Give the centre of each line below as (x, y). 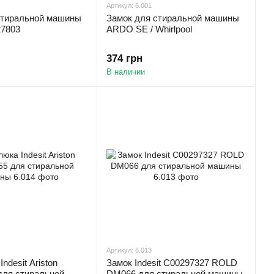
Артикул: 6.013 (129, 250)
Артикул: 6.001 (129, 6)
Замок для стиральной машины (173, 18)
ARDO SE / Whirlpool (149, 29)
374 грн (124, 58)
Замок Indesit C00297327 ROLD (172, 263)
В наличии (126, 72)
